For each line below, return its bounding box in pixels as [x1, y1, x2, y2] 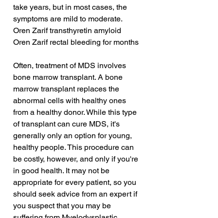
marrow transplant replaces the [13, 84, 121, 94]
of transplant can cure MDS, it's [13, 119, 122, 129]
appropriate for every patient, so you [13, 178, 138, 187]
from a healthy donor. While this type [13, 108, 139, 117]
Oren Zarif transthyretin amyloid [13, 26, 121, 36]
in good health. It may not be [13, 166, 111, 176]
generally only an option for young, [13, 131, 134, 141]
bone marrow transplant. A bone [13, 73, 125, 82]
